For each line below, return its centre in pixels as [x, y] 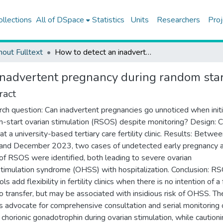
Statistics [108, 20]
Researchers [178, 20]
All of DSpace [60, 20]
